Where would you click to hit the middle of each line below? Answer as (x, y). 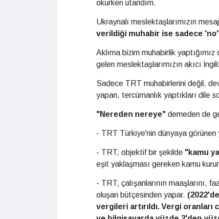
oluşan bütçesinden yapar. (142, 195)
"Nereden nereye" (132, 114)
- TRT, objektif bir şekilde (141, 152)
